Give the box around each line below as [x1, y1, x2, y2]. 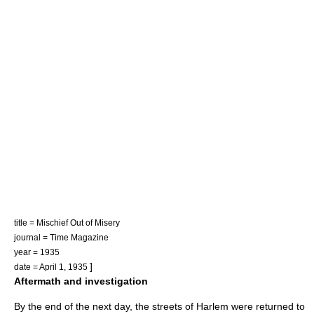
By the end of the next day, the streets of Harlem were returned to [14, 301, 305, 312]
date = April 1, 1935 [14, 262, 90, 271]
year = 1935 [14, 247, 60, 257]
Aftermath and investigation [14, 275, 148, 287]
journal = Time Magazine [14, 233, 109, 242]
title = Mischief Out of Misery [14, 218, 120, 227]
